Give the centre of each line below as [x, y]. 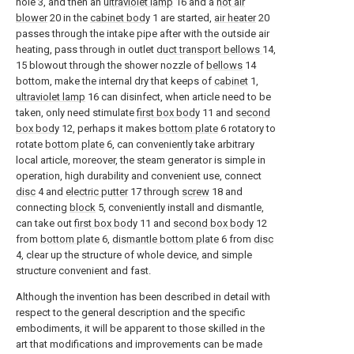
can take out [45, 223]
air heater [235, 18]
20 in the [69, 18]
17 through [155, 192]
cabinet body [120, 18]
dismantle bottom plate [166, 239]
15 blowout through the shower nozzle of [111, 65]
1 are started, [182, 18]
